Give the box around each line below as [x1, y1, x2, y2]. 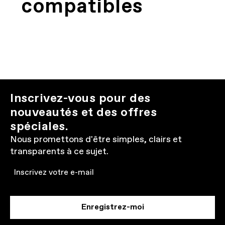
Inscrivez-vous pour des [10, 90, 151, 106]
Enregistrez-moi [81, 202, 144, 212]
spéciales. [10, 119, 68, 135]
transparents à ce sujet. [10, 146, 108, 158]
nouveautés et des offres [10, 104, 157, 121]
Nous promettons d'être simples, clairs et [10, 134, 182, 146]
